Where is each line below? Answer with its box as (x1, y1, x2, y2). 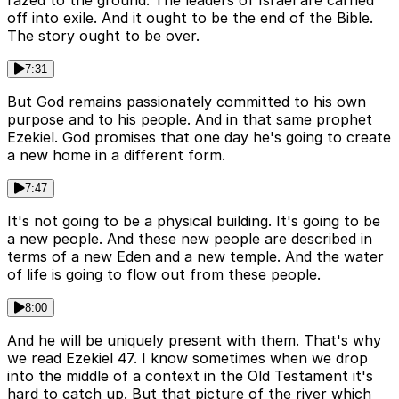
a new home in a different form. (7, 146, 225, 165)
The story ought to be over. (7, 27, 199, 45)
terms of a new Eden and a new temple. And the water (7, 248, 384, 266)
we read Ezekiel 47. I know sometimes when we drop (7, 349, 368, 368)
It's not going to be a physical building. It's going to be (7, 212, 380, 231)
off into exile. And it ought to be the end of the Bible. (7, 9, 373, 28)
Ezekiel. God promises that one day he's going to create (7, 128, 391, 147)
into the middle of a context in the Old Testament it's (7, 367, 373, 386)
